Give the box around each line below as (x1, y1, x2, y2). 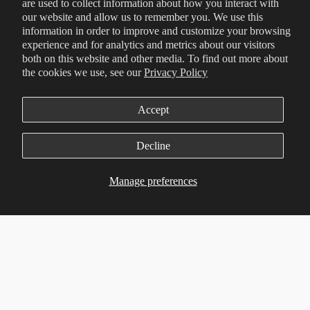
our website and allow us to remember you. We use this (22, 11, 263, 23)
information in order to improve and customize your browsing (22, 25, 291, 37)
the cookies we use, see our (22, 66, 144, 78)
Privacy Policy (144, 66, 208, 78)
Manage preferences (109, 175, 197, 187)
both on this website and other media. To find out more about (22, 53, 288, 64)
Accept (137, 104, 169, 116)
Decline (136, 140, 170, 152)
